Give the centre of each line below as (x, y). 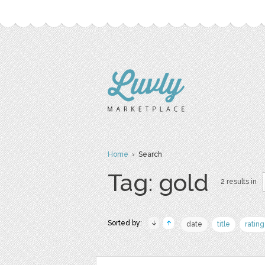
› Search (145, 154)
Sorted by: (125, 223)
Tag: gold (158, 182)
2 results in (239, 182)
